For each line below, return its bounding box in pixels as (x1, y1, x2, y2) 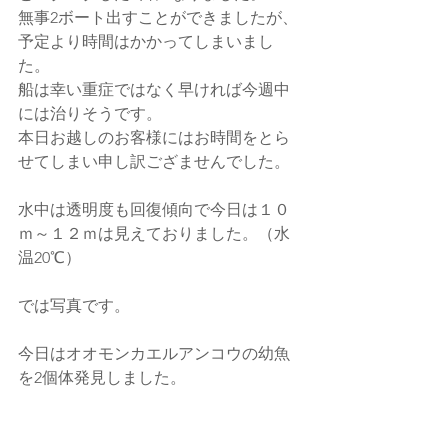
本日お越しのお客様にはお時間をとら (18, 128, 290, 147)
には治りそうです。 (18, 104, 162, 123)
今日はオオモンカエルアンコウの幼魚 (18, 344, 290, 363)
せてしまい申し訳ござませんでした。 (18, 152, 290, 171)
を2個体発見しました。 (18, 368, 186, 387)
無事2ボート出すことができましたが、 (18, 8, 298, 27)
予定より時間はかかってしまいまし (18, 32, 274, 51)
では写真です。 (18, 296, 130, 315)
